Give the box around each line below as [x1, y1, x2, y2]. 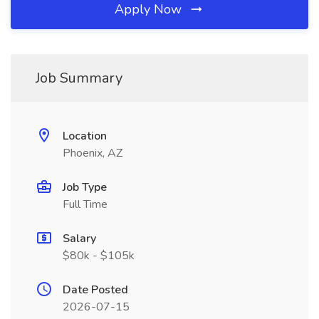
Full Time [63, 197, 108, 212]
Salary [63, 231, 96, 246]
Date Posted [63, 282, 128, 298]
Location [63, 128, 107, 144]
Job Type [63, 179, 107, 195]
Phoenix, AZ [63, 145, 122, 161]
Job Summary [36, 68, 122, 88]
